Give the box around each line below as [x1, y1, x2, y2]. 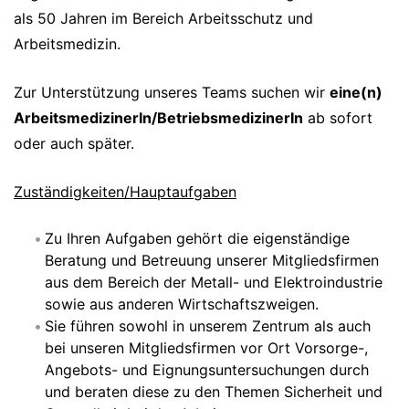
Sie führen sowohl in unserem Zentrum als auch [45, 317, 371, 335]
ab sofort [303, 109, 372, 127]
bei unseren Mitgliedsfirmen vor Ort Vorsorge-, [45, 339, 368, 357]
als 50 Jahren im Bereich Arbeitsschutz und [14, 9, 313, 27]
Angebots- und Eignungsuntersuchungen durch [45, 361, 369, 379]
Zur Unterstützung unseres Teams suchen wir [14, 83, 330, 101]
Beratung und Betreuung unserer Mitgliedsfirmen [45, 251, 379, 269]
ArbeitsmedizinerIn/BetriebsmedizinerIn [14, 109, 303, 127]
